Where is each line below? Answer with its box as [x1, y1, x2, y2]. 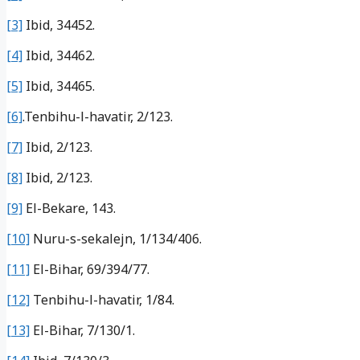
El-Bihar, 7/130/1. [30, 321, 135, 339]
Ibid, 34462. [22, 46, 95, 64]
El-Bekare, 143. [22, 198, 116, 217]
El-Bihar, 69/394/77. [30, 260, 149, 278]
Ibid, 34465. [22, 76, 95, 95]
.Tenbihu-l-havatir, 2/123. [22, 107, 173, 125]
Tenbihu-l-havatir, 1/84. [30, 290, 174, 309]
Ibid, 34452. [22, 15, 95, 34]
